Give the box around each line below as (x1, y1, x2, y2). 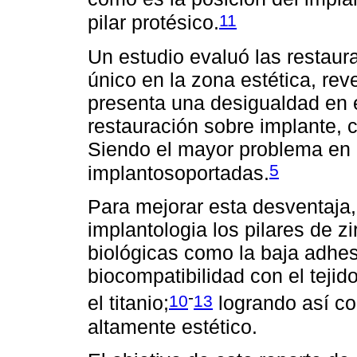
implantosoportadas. (88, 162, 269, 185)
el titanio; (88, 292, 169, 315)
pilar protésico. (88, 11, 219, 34)
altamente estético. (88, 315, 257, 338)
